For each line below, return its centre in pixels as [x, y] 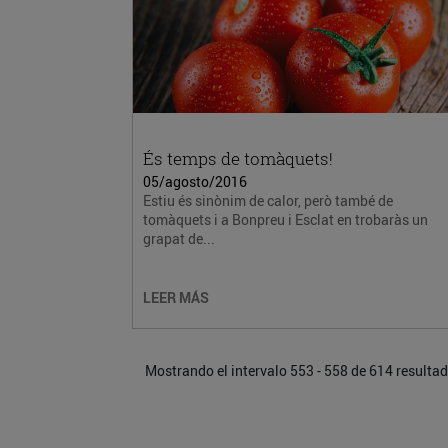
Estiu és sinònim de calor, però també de [268, 200]
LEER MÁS [176, 297]
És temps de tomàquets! [238, 158]
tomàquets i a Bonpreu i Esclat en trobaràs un [285, 219]
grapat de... [179, 238]
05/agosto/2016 [195, 181]
